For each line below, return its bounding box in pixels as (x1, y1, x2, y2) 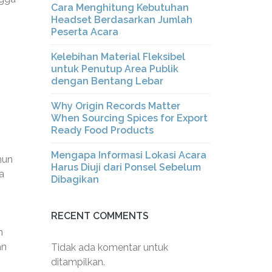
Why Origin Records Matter (50, 100, 180, 112)
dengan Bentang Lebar (50, 75, 163, 87)
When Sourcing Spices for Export (50, 112, 208, 124)
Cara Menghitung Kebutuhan (50, 2, 189, 13)
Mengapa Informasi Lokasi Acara (50, 149, 206, 161)
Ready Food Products (50, 124, 154, 136)
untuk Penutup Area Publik (50, 63, 178, 75)
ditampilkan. (50, 256, 105, 268)
